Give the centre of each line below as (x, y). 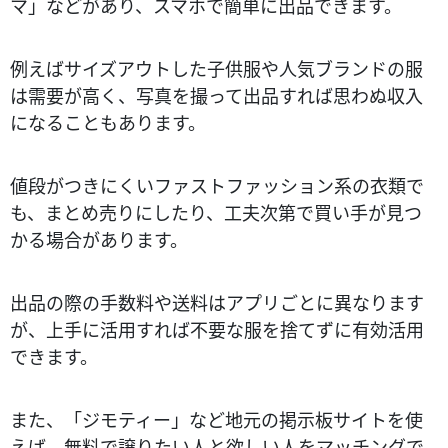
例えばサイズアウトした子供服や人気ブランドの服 (216, 67)
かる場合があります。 (99, 238)
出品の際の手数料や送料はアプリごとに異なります (217, 301)
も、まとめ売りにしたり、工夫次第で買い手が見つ (216, 211)
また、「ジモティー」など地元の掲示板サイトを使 (216, 418)
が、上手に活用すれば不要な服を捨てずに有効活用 (217, 328)
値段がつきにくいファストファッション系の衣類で (217, 184)
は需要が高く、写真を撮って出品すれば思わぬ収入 (216, 94)
